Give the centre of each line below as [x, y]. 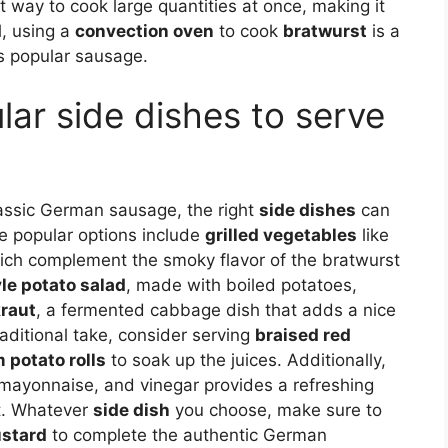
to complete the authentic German [187, 435]
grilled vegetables [281, 235]
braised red [303, 335]
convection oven [144, 30]
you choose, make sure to [276, 410]
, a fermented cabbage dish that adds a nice [216, 310]
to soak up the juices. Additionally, [246, 360]
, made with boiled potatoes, [241, 285]
